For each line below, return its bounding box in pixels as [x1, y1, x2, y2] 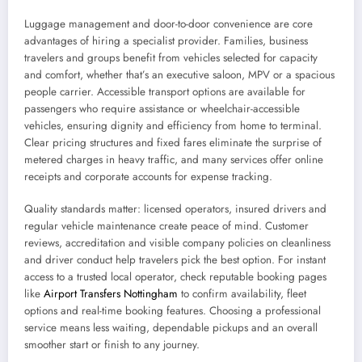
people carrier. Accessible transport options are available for [24, 84, 305, 100]
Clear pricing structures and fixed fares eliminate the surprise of [24, 135, 322, 151]
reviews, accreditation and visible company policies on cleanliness [24, 235, 330, 251]
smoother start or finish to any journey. [24, 337, 200, 353]
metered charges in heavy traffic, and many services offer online [24, 152, 323, 168]
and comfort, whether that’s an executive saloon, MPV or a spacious [24, 67, 335, 83]
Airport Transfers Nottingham [44, 286, 178, 302]
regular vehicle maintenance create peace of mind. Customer [24, 218, 309, 234]
